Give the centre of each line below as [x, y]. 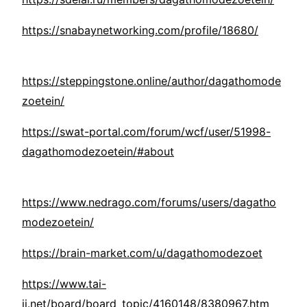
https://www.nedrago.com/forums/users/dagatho [149, 202]
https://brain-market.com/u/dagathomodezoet [142, 253]
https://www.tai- [64, 284]
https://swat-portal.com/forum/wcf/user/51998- [146, 132]
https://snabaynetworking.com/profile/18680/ [140, 30]
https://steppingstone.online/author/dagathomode [151, 81]
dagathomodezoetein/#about [98, 152]
